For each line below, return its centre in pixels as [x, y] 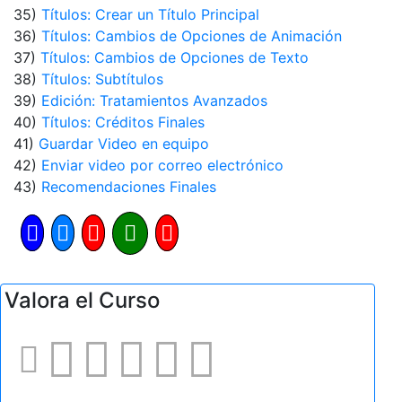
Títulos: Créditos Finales [123, 122]
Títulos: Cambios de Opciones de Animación [192, 36]
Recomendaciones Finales [129, 187]
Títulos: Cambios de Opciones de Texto [175, 58]
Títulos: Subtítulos [102, 79]
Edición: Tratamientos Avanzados [154, 101]
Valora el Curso [82, 301]
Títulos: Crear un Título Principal [150, 15]
